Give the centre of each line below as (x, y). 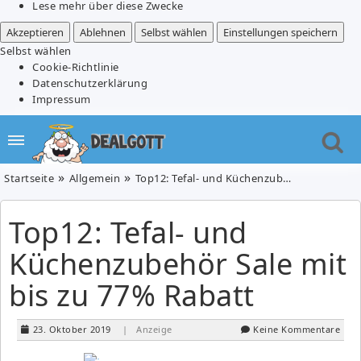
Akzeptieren (35, 32)
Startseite (29, 178)
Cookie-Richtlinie (76, 66)
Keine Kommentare (297, 329)
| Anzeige (147, 329)
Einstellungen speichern (280, 32)
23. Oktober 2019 (72, 329)
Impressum (62, 99)
